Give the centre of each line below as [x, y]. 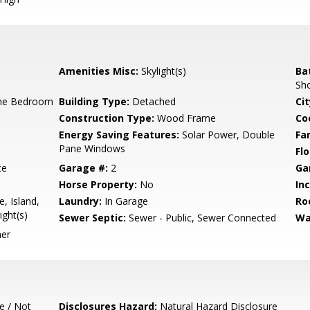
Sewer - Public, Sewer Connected [201, 218]
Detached [153, 101]
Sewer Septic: [93, 218]
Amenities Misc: [99, 71]
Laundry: [81, 201]
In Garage [125, 201]
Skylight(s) [163, 71]
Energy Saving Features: [119, 135]
